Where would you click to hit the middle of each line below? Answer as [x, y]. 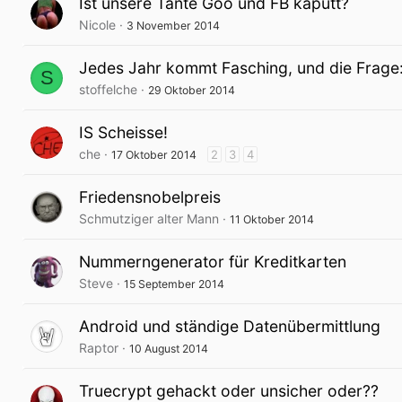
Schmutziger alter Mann [149, 218]
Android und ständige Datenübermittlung [230, 326]
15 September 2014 [174, 284]
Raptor [99, 348]
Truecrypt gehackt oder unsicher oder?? [229, 391]
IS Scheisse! [123, 132]
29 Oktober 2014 [192, 90]
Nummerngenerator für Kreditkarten [213, 262]
